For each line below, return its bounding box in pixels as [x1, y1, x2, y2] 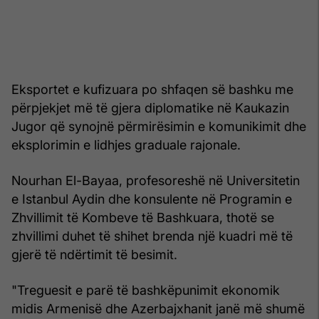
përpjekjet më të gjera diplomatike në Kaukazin [11, 100, 289, 115]
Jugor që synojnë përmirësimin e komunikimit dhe [11, 118, 306, 134]
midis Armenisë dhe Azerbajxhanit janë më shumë [11, 300, 305, 316]
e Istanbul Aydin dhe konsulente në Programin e [11, 191, 292, 206]
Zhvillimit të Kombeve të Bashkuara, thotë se [11, 209, 274, 225]
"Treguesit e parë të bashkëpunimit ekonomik [11, 282, 280, 298]
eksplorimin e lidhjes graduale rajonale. [11, 137, 241, 152]
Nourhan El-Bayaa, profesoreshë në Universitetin [11, 172, 300, 188]
